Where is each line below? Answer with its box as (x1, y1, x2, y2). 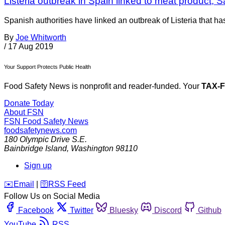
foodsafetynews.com (4, 126, 77, 135)
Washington (71, 144, 114, 153)
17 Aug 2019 (8, 42, 53, 51)
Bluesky (109, 206, 138, 215)
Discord (154, 206, 182, 215)
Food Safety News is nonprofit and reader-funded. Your (4, 82, 201, 91)
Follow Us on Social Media (4, 192, 100, 201)
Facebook (18, 206, 54, 215)
